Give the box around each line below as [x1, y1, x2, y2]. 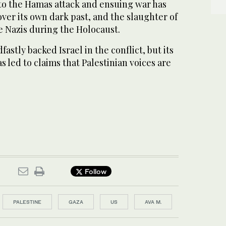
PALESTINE [13, 198, 41, 205]
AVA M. [145, 198, 161, 205]
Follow [83, 167, 106, 176]
